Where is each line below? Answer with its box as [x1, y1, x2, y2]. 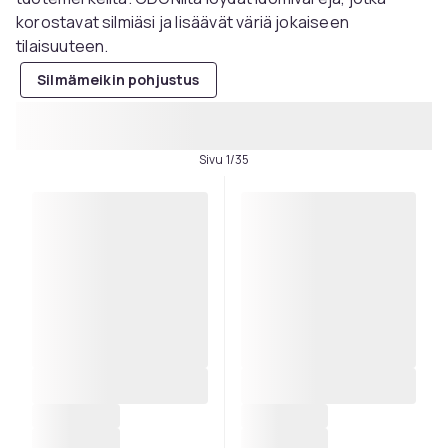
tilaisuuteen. [16, 35, 109, 57]
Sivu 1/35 [198, 151, 250, 168]
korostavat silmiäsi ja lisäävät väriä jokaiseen [16, 11, 350, 33]
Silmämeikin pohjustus [37, 70, 200, 89]
